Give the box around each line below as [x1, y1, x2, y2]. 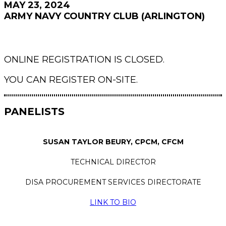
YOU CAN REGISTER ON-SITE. [4, 74, 138, 85]
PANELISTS [4, 105, 65, 118]
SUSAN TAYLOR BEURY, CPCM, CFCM [42, 137, 184, 146]
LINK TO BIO [90, 198, 136, 207]
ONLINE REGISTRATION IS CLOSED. [4, 54, 164, 65]
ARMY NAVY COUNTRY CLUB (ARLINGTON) [4, 11, 205, 22]
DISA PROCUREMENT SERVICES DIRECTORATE [25, 178, 201, 187]
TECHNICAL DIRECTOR [70, 157, 156, 166]
